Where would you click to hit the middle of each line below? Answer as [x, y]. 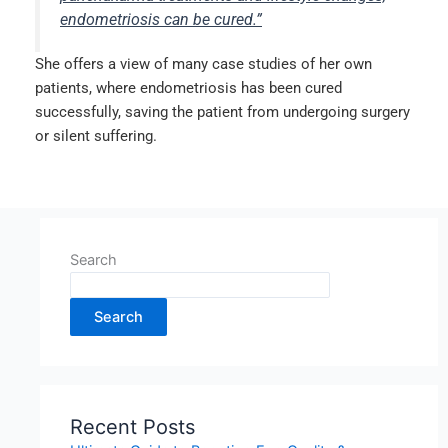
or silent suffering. [96, 135]
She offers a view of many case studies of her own [203, 63]
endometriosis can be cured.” [161, 19]
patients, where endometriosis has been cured [188, 87]
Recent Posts [132, 426]
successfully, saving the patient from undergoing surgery [222, 111]
